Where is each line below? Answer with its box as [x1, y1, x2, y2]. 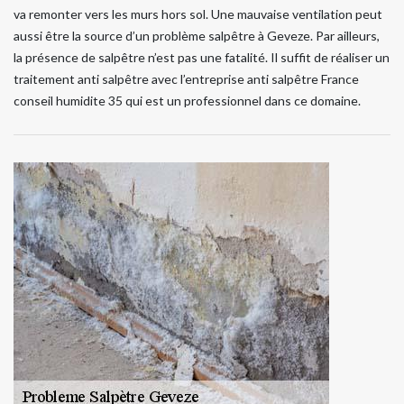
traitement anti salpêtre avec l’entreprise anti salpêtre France [14, 71, 359, 87]
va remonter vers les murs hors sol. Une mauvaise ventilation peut [14, 6, 382, 23]
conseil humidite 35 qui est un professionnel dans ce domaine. [14, 93, 361, 109]
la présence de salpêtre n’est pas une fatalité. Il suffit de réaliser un [14, 50, 390, 66]
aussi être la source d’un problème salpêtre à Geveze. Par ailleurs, [14, 28, 380, 44]
